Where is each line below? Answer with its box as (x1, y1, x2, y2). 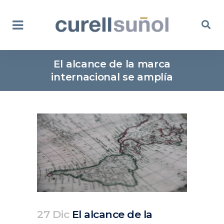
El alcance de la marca (53, 58, 171, 70)
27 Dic (37, 207, 69, 220)
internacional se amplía (51, 71, 173, 83)
